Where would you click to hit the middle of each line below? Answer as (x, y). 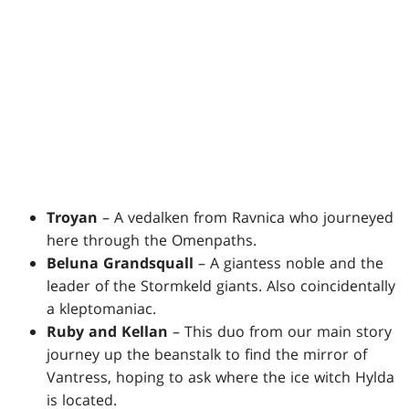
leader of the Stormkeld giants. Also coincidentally (221, 285)
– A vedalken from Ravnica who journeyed (246, 217)
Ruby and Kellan (108, 331)
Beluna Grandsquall (121, 262)
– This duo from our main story (280, 331)
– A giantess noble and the (289, 262)
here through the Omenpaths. (152, 240)
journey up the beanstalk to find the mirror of (207, 354)
